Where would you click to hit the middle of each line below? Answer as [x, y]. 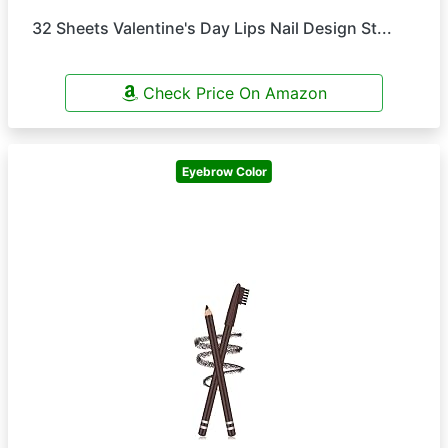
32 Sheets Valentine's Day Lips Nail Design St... [212, 28]
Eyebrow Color [224, 171]
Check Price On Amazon [232, 93]
